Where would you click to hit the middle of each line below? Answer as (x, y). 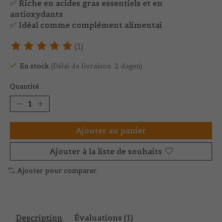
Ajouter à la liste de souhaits (106, 151)
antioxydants (36, 14)
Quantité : (26, 86)
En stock (35, 66)
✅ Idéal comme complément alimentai (86, 25)
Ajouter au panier (111, 130)
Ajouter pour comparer (57, 170)
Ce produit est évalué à (56, 51)
